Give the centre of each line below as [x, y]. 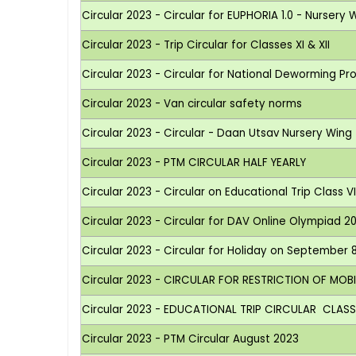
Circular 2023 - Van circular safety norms [192, 103]
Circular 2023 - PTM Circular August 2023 [191, 339]
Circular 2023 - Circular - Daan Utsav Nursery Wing [217, 133]
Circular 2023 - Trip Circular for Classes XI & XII [206, 44]
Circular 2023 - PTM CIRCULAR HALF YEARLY [194, 162]
